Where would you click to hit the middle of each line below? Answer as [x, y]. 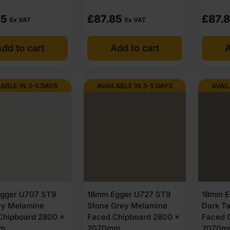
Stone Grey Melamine [127, 205]
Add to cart [135, 48]
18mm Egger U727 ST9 [129, 194]
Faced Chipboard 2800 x [133, 217]
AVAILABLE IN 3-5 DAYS [135, 85]
